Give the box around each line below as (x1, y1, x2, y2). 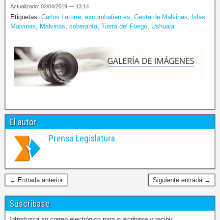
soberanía (69, 23, 97, 30)
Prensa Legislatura (49, 133, 115, 143)
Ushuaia (151, 23, 174, 30)
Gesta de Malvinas (134, 13, 188, 21)
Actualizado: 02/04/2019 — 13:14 (10, 3, 89, 10)
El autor (9, 116, 36, 127)
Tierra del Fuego (101, 23, 147, 30)
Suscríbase (9, 198, 50, 209)
